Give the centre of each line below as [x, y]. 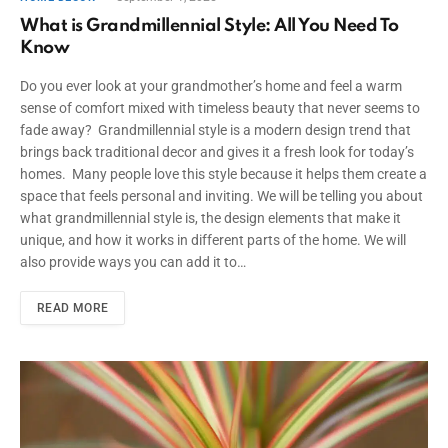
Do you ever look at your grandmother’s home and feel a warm [211, 86]
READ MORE [73, 308]
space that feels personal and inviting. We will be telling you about [221, 196]
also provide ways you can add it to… [133, 262]
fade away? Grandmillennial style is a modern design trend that [215, 130]
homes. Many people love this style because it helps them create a [223, 174]
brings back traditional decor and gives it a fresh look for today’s [217, 152]
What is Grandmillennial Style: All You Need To [209, 26]
